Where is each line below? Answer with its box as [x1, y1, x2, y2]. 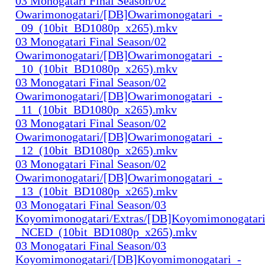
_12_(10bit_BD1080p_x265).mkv [15, 143, 177, 157]
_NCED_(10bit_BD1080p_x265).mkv [15, 225, 197, 238]
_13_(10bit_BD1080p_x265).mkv [15, 184, 177, 198]
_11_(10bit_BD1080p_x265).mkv [15, 102, 177, 116]
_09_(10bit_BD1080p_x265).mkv [15, 21, 177, 34]
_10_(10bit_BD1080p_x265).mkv [15, 62, 177, 75]
